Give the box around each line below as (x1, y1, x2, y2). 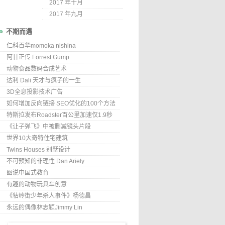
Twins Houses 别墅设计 (7, 146, 70, 153)
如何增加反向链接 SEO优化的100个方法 (7, 100, 116, 107)
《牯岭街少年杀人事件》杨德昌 (7, 192, 91, 199)
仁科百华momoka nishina (7, 42, 76, 49)
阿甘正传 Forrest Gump (7, 54, 69, 61)
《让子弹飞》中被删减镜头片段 (7, 123, 91, 130)
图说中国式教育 (7, 169, 49, 176)
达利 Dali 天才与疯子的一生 (7, 77, 81, 84)
